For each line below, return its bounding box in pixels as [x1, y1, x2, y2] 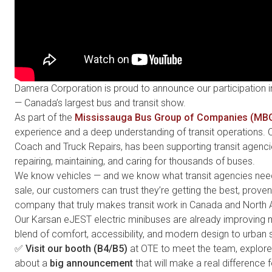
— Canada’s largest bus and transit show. [15, 97, 186, 109]
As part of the [15, 111, 75, 123]
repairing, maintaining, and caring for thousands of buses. [15, 155, 255, 167]
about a [15, 257, 47, 269]
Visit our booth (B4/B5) [25, 242, 127, 254]
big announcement [47, 257, 133, 269]
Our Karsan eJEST [15, 213, 92, 225]
